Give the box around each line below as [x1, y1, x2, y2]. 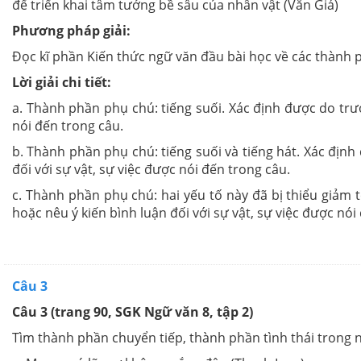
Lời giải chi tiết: [12, 73, 111, 92]
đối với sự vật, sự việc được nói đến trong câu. [12, 160, 290, 179]
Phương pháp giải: [12, 22, 131, 40]
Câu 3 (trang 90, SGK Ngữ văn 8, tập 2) [12, 303, 253, 322]
